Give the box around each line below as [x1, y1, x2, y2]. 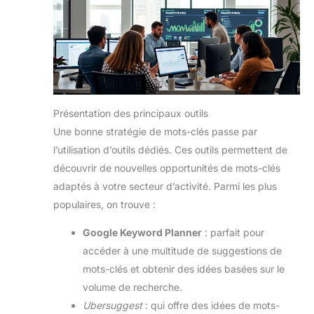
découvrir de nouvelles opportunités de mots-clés [53, 162, 280, 175]
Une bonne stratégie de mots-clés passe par [53, 125, 257, 138]
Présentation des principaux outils [53, 107, 208, 120]
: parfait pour [202, 226, 264, 239]
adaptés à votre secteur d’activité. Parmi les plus [53, 180, 277, 193]
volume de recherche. [83, 281, 182, 294]
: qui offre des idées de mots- [142, 299, 280, 312]
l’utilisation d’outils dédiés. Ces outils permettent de [53, 144, 287, 156]
